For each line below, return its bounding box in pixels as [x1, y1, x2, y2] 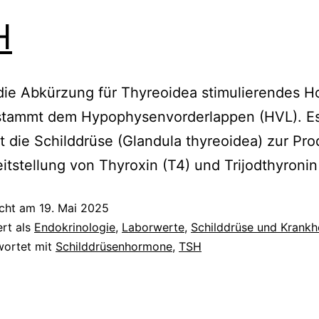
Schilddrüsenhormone [56, 239, 172, 253]
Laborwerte [122, 219, 184, 234]
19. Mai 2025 [39, 200, 109, 215]
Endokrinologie [34, 219, 115, 234]
